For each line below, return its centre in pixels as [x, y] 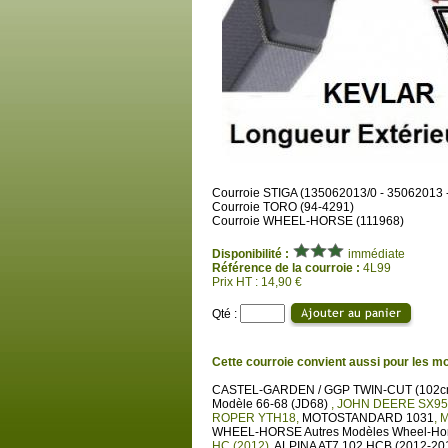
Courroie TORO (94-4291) [283, 207]
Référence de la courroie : [286, 268]
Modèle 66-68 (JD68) [271, 404]
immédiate [375, 254]
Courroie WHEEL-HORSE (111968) [308, 221]
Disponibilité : [250, 254]
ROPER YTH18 [254, 418]
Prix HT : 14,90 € [257, 282]
